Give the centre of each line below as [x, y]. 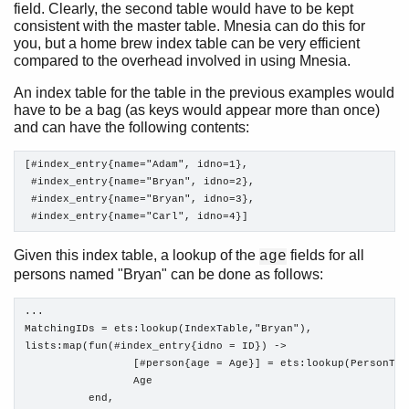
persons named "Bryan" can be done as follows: [168, 274]
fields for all [325, 255]
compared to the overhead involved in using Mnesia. [182, 60]
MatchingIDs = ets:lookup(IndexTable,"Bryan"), [169, 329]
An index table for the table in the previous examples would [204, 92]
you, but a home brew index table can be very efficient [187, 43]
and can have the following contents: [131, 127]
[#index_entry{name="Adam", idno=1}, [137, 165]
